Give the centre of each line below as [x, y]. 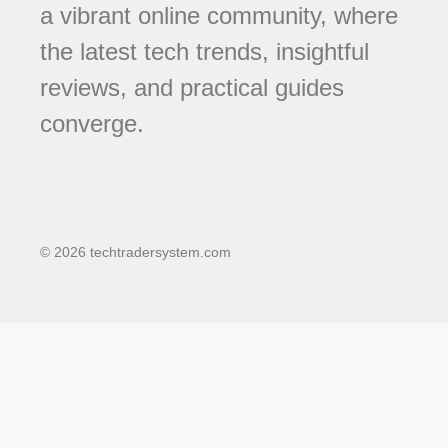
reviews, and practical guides [192, 87]
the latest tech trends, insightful [204, 51]
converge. [92, 123]
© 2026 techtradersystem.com [135, 252]
